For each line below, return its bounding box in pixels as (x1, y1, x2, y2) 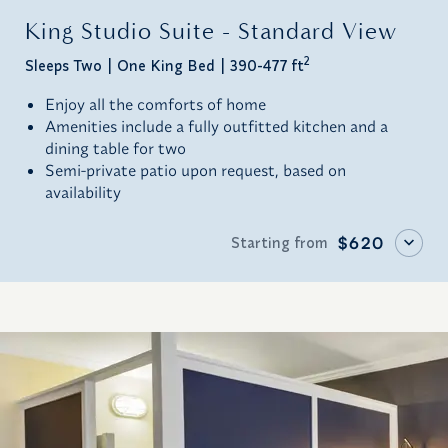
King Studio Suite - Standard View (25, 17, 397, 46)
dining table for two (45, 138, 186, 158)
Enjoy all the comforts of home (45, 94, 266, 114)
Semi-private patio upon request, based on (45, 160, 346, 180)
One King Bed (117, 56, 215, 75)
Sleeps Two (25, 56, 102, 75)
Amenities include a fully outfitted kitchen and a (45, 116, 388, 136)
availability (45, 182, 121, 202)
